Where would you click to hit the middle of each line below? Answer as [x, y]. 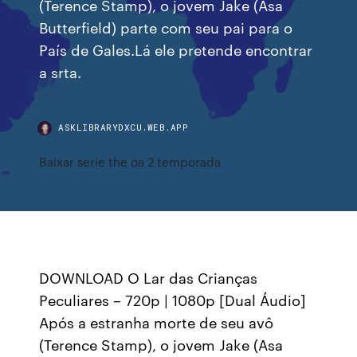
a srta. [61, 71]
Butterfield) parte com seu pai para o [166, 27]
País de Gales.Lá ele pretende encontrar [176, 49]
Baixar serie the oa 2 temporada [130, 161]
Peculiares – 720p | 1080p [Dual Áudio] [173, 300]
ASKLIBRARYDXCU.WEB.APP [124, 127]
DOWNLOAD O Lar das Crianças [149, 277]
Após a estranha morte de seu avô [157, 322]
